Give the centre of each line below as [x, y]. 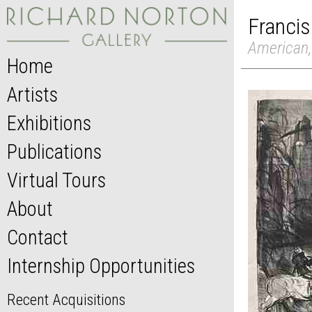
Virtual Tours [56, 181]
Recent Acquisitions [66, 300]
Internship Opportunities [101, 266]
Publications [54, 152]
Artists [32, 95]
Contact [38, 238]
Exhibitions [49, 124]
